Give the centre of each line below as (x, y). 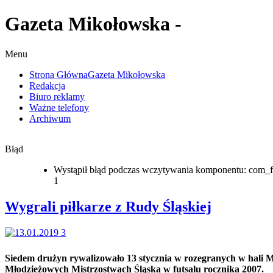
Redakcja (47, 85)
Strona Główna (58, 74)
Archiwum (50, 118)
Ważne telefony (59, 107)
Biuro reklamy (57, 96)
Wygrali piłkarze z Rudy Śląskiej (108, 206)
